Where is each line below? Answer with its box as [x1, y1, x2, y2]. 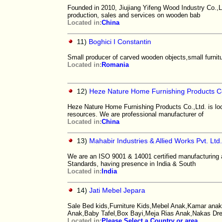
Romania [102, 61, 129, 68]
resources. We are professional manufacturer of [67, 111, 204, 118]
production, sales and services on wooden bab [67, 11, 200, 19]
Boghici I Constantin [89, 38, 151, 46]
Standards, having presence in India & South [67, 160, 196, 167]
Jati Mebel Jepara [89, 186, 145, 194]
